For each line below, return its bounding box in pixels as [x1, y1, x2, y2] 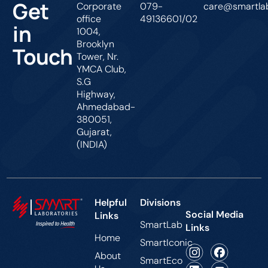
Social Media [185, 208, 243, 221]
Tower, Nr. [76, 50, 118, 63]
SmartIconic [140, 236, 193, 249]
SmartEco [140, 254, 182, 267]
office [76, 12, 101, 25]
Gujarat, [76, 125, 112, 138]
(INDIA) [76, 138, 107, 151]
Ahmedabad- [76, 100, 135, 113]
